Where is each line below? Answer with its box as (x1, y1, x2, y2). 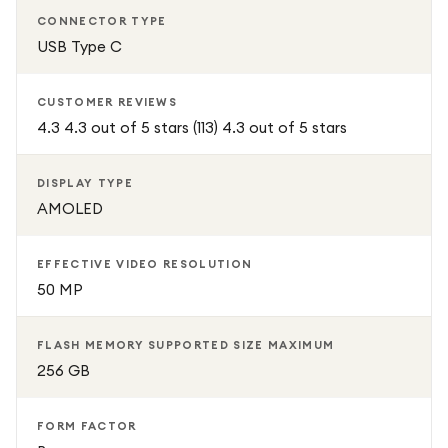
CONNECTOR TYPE (37, 14, 167, 28)
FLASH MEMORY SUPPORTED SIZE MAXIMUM (37, 338, 335, 352)
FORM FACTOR (37, 419, 137, 433)
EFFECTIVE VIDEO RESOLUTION (37, 257, 253, 271)
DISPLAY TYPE (37, 176, 133, 190)
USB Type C (37, 37, 122, 56)
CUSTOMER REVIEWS (37, 95, 178, 109)
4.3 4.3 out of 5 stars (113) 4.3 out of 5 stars (37, 118, 347, 137)
